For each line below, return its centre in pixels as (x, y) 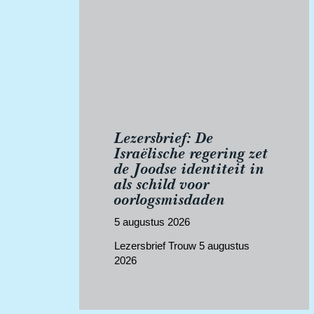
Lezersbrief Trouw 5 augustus (182, 245)
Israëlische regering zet (192, 153)
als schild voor (162, 184)
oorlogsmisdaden (170, 199)
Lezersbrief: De (164, 137)
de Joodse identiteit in (190, 168)
